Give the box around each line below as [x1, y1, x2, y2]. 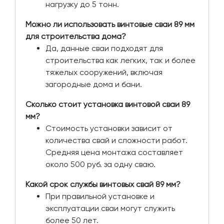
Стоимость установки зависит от [45, 123, 172, 133]
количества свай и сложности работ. [45, 135, 187, 145]
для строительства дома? [25, 31, 126, 41]
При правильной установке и [45, 191, 154, 201]
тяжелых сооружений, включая [45, 67, 162, 77]
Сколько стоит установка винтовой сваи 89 [25, 99, 190, 109]
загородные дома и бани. [45, 79, 142, 89]
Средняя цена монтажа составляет [45, 147, 183, 157]
